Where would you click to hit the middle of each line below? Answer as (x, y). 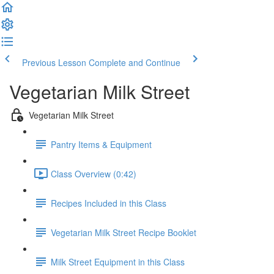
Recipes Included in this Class (109, 203)
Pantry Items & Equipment (101, 144)
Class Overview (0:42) (94, 173)
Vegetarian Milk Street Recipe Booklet (124, 232)
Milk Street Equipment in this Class (118, 261)
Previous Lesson (54, 62)
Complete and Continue (135, 62)
